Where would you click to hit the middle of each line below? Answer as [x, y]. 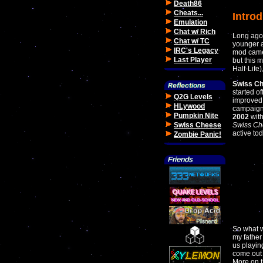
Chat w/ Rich [195, 32]
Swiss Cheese [198, 125]
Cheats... [188, 13]
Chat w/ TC [192, 41]
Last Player [193, 60]
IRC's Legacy [196, 50]
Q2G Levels [193, 97]
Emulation [190, 22]
